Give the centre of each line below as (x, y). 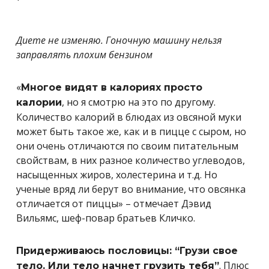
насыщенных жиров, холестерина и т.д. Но (117, 175)
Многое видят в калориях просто (112, 87)
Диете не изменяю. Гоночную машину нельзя (119, 40)
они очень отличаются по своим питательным (127, 146)
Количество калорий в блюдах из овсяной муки (129, 117)
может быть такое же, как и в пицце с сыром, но (131, 131)
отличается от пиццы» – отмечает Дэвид (114, 204)
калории (39, 102)
